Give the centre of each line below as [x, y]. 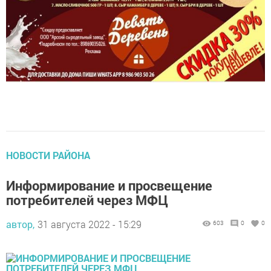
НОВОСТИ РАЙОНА [48, 143]
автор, [20, 212]
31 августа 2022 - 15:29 [90, 212]
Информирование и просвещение [109, 173]
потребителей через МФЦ [87, 188]
